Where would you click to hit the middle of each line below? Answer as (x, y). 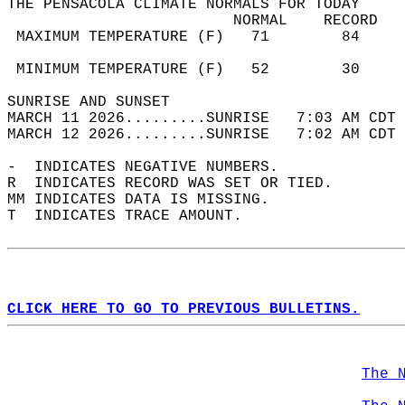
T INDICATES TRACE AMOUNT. (134, 216)
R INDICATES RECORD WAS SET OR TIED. (179, 184)
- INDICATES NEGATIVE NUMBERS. (152, 167)
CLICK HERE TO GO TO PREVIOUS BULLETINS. (184, 309)
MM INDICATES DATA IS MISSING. (147, 200)
